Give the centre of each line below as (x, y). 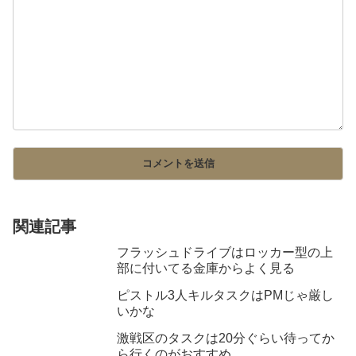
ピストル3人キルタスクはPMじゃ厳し (225, 296)
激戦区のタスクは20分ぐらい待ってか (226, 339)
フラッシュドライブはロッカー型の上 (225, 253)
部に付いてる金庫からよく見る (206, 269)
